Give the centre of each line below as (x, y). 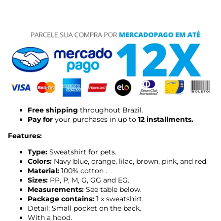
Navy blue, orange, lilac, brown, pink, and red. (131, 161)
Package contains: (61, 199)
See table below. (114, 189)
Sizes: (38, 180)
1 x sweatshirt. (120, 199)
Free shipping (53, 110)
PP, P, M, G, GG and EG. (90, 180)
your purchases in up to (95, 119)
